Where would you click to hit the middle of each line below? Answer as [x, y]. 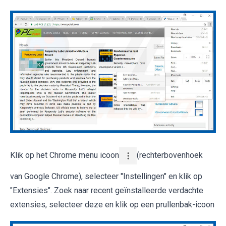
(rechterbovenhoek [170, 155]
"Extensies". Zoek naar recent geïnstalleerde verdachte [107, 191]
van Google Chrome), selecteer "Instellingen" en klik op [106, 177]
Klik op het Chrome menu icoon [65, 155]
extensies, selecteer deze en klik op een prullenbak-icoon [112, 205]
